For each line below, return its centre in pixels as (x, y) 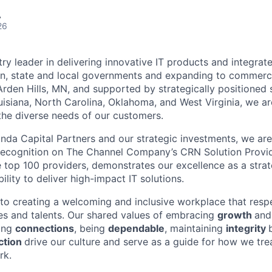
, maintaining (195, 228)
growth (236, 215)
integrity (247, 228)
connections (45, 228)
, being (91, 228)
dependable (136, 228)
